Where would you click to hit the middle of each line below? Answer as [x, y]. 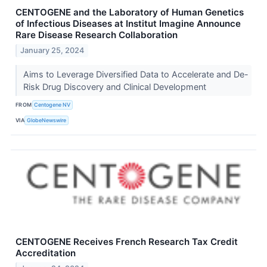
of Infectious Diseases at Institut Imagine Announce [128, 23]
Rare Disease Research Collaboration [97, 35]
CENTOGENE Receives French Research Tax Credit [127, 241]
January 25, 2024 [52, 50]
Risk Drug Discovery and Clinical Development [116, 86]
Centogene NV [52, 105]
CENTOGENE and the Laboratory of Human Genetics [130, 12]
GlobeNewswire [47, 120]
